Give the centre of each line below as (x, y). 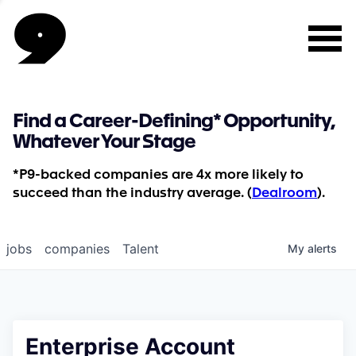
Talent (141, 249)
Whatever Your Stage (104, 143)
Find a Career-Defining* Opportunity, (174, 122)
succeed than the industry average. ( (132, 193)
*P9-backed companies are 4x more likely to (158, 175)
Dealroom (284, 193)
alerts (322, 248)
